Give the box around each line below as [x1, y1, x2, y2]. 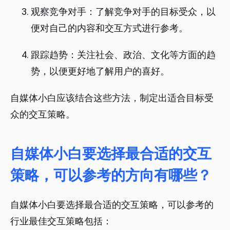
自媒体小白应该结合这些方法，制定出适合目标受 [10, 92, 214, 104]
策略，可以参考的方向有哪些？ [10, 167, 212, 184]
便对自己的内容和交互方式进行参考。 [31, 23, 188, 34]
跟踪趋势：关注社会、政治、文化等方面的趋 [31, 49, 216, 61]
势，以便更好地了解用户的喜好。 [31, 66, 169, 77]
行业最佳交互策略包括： [10, 216, 112, 227]
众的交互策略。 [10, 109, 75, 120]
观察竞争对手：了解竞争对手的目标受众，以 [31, 6, 216, 17]
